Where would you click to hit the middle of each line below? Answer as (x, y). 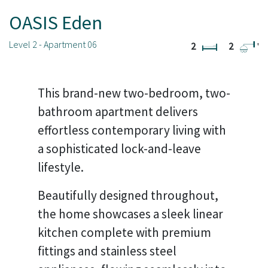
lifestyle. (61, 167)
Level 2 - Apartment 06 (53, 44)
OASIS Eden (56, 23)
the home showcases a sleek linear (130, 214)
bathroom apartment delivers (118, 112)
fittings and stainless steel (107, 251)
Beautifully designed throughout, (128, 195)
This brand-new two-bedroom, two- (134, 93)
